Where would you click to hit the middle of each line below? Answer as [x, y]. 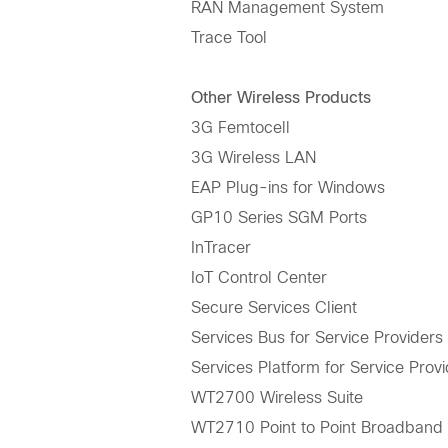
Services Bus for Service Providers [317, 338]
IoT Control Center [259, 278]
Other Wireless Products [281, 98]
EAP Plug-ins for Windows [288, 188]
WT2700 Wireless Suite [277, 398]
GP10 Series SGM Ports [279, 218]
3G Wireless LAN [254, 158]
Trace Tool [229, 38]
